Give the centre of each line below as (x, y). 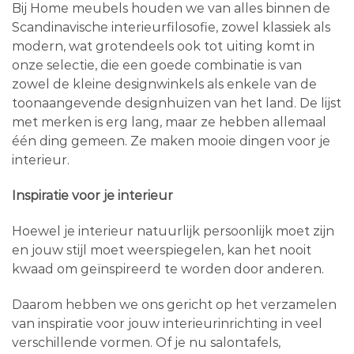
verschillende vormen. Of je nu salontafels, (146, 342)
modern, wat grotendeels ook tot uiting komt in (163, 47)
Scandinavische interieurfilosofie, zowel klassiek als (171, 28)
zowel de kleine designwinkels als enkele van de (164, 85)
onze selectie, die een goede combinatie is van (157, 66)
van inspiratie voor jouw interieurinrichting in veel (167, 323)
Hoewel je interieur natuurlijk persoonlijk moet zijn (173, 231)
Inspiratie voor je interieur (92, 195)
